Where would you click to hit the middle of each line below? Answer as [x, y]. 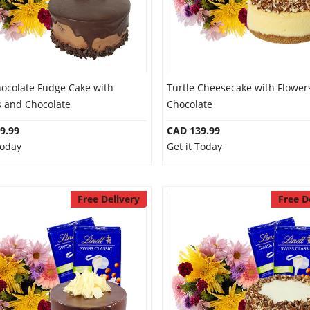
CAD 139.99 [193, 130]
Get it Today [194, 146]
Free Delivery [108, 199]
